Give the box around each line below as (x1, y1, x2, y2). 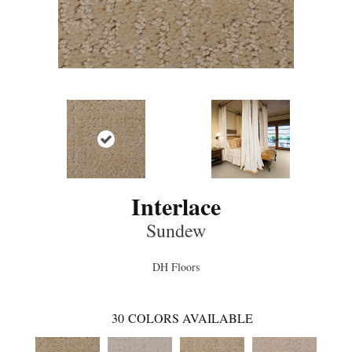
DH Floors (152, 259, 200, 274)
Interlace (131, 189, 221, 223)
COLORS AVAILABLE (127, 310, 253, 326)
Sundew (146, 218, 206, 243)
